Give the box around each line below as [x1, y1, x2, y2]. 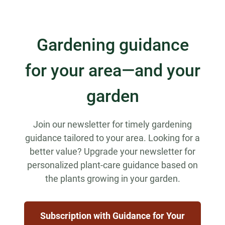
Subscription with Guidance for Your [40, 210, 185, 221]
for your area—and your [25, 60, 200, 81]
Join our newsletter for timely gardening [33, 119, 192, 130]
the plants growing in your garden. [45, 173, 180, 184]
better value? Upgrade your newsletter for [30, 146, 195, 157]
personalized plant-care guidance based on [27, 160, 198, 171]
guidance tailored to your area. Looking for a [25, 133, 200, 144]
